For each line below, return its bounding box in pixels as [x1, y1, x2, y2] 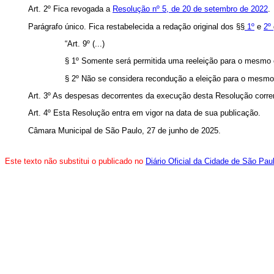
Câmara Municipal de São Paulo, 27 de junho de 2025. [28, 125, 221, 135]
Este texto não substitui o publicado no [5, 156, 146, 166]
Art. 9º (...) [67, 39, 105, 48]
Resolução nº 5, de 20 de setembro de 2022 [113, 4, 268, 14]
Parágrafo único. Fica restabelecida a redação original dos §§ [28, 21, 245, 31]
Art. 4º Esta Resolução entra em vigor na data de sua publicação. [28, 108, 261, 118]
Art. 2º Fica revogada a [28, 4, 113, 14]
